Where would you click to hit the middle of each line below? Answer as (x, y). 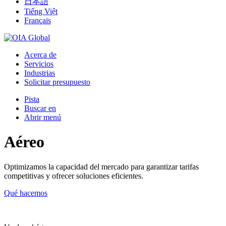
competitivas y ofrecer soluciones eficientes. (74, 176)
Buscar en (40, 108)
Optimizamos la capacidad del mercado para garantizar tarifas (101, 166)
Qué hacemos (26, 193)
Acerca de (40, 55)
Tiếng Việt (41, 11)
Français (38, 20)
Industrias (40, 73)
